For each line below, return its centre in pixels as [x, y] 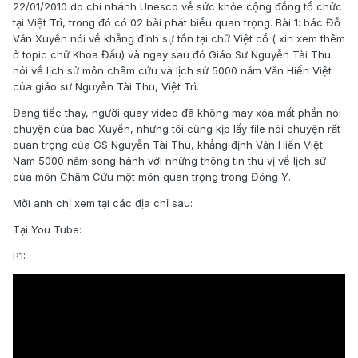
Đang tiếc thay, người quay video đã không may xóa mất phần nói [177, 113]
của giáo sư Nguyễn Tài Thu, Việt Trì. [106, 87]
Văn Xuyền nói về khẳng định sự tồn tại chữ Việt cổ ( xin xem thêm [179, 39]
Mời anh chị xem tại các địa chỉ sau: [103, 203]
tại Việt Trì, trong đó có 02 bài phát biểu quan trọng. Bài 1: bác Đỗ [177, 23]
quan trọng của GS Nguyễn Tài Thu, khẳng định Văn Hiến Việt [168, 145]
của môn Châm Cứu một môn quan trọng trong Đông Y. [152, 177]
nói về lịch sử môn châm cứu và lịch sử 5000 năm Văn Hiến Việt [172, 71]
